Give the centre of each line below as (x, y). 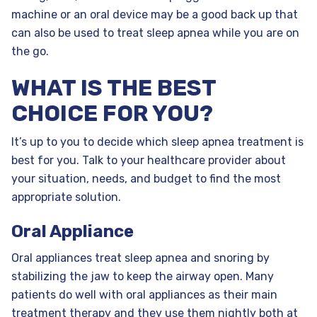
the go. (30, 52)
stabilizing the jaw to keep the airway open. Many (143, 277)
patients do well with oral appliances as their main (144, 295)
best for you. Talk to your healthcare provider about (149, 161)
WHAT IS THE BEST (114, 88)
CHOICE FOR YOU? (112, 114)
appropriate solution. (66, 197)
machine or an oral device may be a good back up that (155, 15)
